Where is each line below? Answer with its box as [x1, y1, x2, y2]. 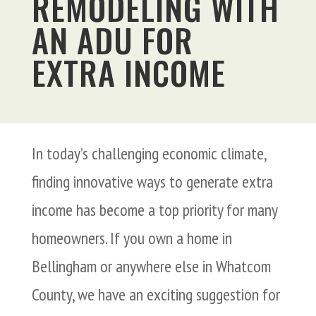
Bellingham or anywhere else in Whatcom [31, 255, 271, 278]
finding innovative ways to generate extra [31, 171, 273, 193]
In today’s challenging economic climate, [31, 142, 266, 165]
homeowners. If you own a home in [31, 227, 232, 250]
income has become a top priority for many [31, 199, 277, 221]
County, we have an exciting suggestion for [31, 284, 280, 306]
